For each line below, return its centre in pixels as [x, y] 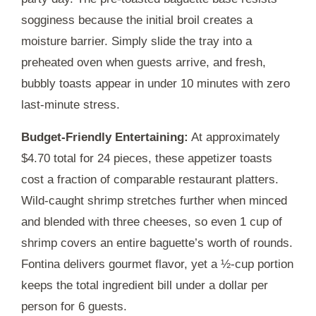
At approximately [234, 137]
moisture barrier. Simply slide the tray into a [136, 41]
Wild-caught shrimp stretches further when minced [154, 200]
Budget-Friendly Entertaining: [105, 137]
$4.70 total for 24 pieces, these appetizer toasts [147, 158]
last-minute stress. [71, 104]
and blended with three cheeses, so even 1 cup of [152, 221]
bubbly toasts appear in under [101, 83]
